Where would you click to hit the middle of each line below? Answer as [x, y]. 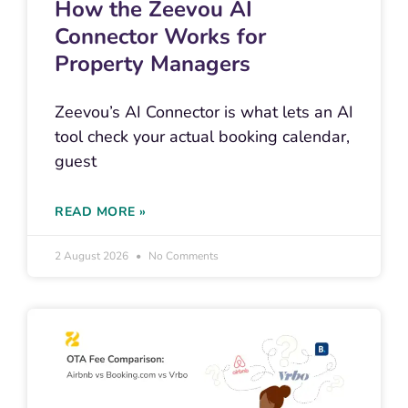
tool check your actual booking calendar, [202, 137]
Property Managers [153, 64]
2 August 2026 [93, 256]
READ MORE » [101, 212]
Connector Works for [160, 37]
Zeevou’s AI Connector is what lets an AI [204, 112]
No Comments [182, 256]
